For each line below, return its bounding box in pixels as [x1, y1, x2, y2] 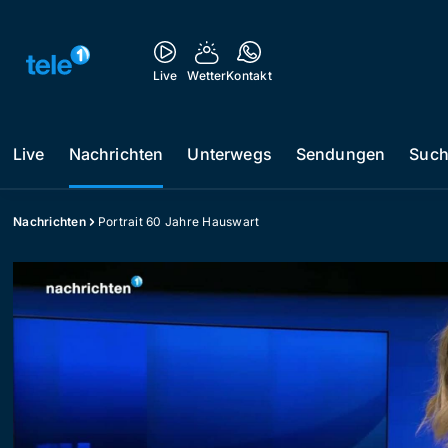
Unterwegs [187, 144, 272, 164]
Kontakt [226, 68, 272, 83]
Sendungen [295, 144, 386, 164]
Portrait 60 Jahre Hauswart [97, 214, 260, 229]
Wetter [187, 68, 227, 83]
